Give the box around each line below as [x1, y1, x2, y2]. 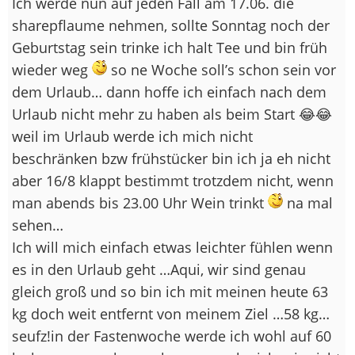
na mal [283, 193, 333, 212]
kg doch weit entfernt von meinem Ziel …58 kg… [12, 303, 330, 323]
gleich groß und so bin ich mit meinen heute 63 [12, 281, 328, 301]
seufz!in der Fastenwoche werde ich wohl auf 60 [12, 326, 331, 345]
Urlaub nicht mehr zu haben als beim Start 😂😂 [12, 104, 332, 124]
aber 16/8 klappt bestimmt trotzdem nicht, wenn [12, 170, 334, 190]
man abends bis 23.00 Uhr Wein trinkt [12, 193, 268, 212]
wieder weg [12, 59, 92, 79]
